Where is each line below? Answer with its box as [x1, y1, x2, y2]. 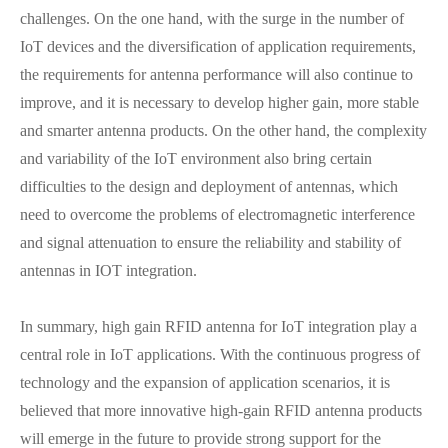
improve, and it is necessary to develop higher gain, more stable [20, 94, 419, 111]
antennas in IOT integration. [20, 262, 197, 279]
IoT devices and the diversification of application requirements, [20, 38, 416, 55]
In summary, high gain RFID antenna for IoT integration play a [20, 318, 417, 335]
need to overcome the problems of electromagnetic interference [20, 206, 415, 223]
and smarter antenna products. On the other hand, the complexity [20, 122, 427, 139]
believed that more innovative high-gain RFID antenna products [20, 402, 422, 419]
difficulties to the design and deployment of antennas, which [20, 178, 398, 195]
